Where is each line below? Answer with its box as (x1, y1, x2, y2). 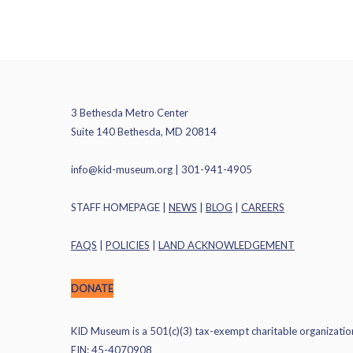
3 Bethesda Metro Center (71, 106, 188, 119)
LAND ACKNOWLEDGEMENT (158, 239, 295, 251)
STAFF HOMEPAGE (71, 201, 160, 214)
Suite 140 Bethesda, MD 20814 (71, 125, 217, 138)
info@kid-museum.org (71, 163, 173, 176)
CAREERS (241, 201, 284, 214)
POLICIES (106, 239, 150, 251)
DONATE (71, 282, 113, 295)
